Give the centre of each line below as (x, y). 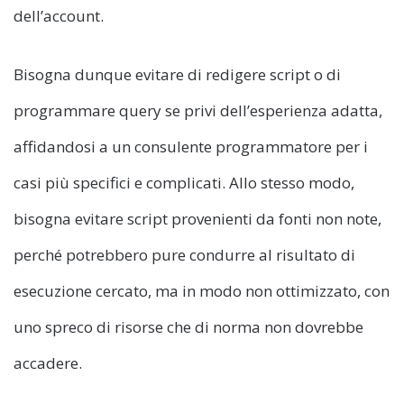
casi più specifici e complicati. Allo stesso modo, (184, 183)
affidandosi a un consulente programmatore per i (191, 147)
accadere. (48, 363)
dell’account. (59, 16)
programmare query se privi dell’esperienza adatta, (198, 111)
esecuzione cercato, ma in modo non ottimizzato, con (202, 291)
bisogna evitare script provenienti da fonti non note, (197, 219)
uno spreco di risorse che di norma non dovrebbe (188, 327)
